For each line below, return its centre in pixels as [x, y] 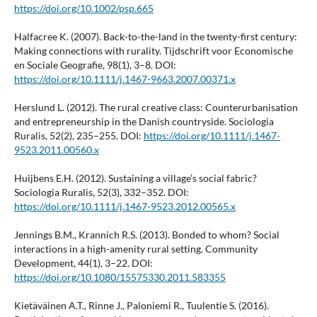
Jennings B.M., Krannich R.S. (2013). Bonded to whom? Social [146, 235]
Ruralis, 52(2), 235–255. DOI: [79, 136]
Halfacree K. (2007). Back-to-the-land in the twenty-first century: [155, 37]
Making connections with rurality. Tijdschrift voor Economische [153, 51]
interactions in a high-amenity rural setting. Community [136, 249]
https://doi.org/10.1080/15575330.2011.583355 [120, 277]
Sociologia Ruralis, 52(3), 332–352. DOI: [101, 192]
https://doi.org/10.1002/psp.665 [83, 8]
